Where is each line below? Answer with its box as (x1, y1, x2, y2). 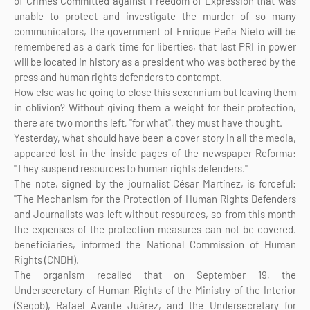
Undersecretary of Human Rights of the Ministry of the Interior (14, 283, 296, 296)
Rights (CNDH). (14, 253, 79, 266)
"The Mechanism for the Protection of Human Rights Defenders (14, 192, 296, 205)
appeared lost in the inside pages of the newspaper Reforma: (14, 146, 296, 159)
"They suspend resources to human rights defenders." (14, 161, 248, 174)
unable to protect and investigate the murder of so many (14, 9, 296, 22)
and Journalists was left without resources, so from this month (14, 207, 296, 220)
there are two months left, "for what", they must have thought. (14, 116, 282, 129)
